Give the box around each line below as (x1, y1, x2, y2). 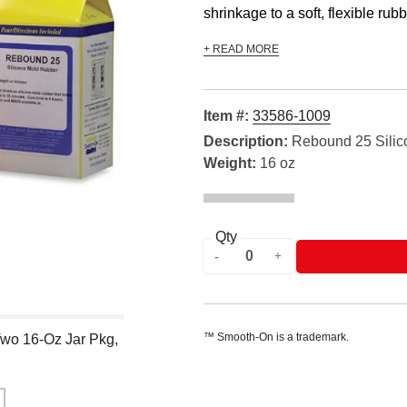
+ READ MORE (203, 43, 279, 55)
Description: (203, 134, 288, 149)
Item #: (203, 108, 253, 124)
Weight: (203, 155, 256, 171)
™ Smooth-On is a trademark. (203, 331, 349, 343)
